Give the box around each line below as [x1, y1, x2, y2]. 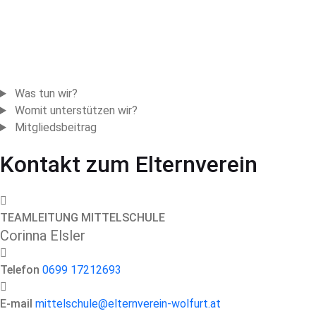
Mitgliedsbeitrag [14, 121, 97, 134]
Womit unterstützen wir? [14, 104, 138, 117]
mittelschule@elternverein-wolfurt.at [35, 297, 221, 310]
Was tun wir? [14, 87, 78, 100]
